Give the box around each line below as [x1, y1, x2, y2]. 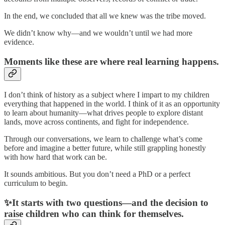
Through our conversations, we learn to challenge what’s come [4, 134, 202, 143]
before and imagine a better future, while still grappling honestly [4, 143, 206, 152]
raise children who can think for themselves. [4, 208, 184, 219]
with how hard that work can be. [4, 152, 107, 161]
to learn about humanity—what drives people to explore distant [4, 108, 203, 117]
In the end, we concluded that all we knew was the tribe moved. [4, 12, 206, 21]
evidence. [4, 38, 34, 47]
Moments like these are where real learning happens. [4, 56, 219, 67]
